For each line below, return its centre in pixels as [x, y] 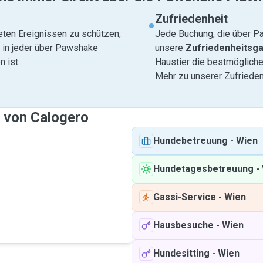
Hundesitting [181, 253]
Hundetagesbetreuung [203, 169]
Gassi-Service [185, 197]
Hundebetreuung [190, 141]
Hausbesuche [183, 225]
